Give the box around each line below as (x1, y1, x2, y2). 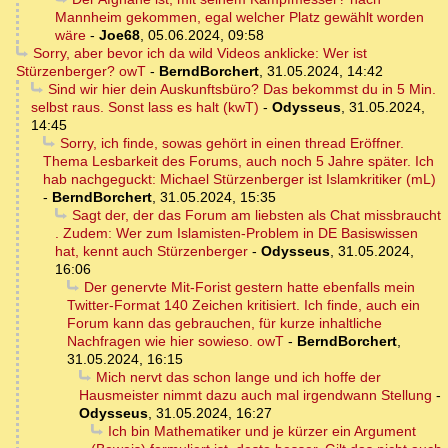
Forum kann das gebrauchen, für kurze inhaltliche (67, 315, 382, 332)
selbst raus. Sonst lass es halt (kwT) (31, 99, 259, 116)
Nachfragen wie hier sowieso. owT (67, 333, 284, 350)
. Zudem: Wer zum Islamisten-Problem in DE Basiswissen (55, 225, 418, 242)
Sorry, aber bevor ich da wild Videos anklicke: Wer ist (32, 45, 367, 62)
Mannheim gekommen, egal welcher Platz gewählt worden (55, 9, 424, 26)
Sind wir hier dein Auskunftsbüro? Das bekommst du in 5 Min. (47, 81, 436, 98)
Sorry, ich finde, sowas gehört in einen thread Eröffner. (59, 135, 404, 152)
